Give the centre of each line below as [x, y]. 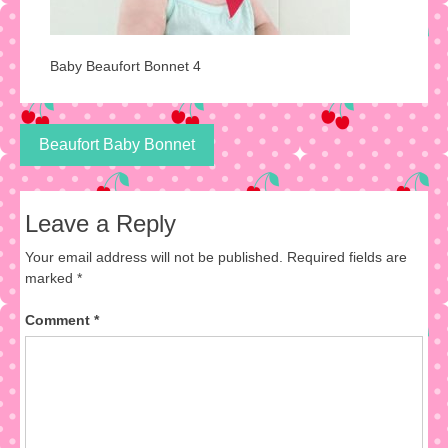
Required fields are [347, 256]
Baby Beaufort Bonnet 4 [125, 65]
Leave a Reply [100, 223]
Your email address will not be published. [154, 256]
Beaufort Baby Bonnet [117, 144]
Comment [59, 319]
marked [51, 277]
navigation [88, 172]
